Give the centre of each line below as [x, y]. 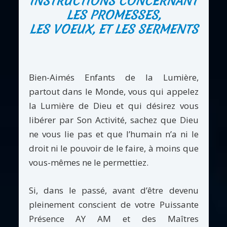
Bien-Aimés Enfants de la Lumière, [113, 77]
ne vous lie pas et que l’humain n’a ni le [113, 134]
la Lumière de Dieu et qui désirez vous [113, 105]
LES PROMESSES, [113, 15]
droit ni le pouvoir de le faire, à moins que [113, 148]
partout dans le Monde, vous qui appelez [113, 91]
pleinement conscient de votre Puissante [113, 204]
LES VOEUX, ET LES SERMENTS [113, 29]
